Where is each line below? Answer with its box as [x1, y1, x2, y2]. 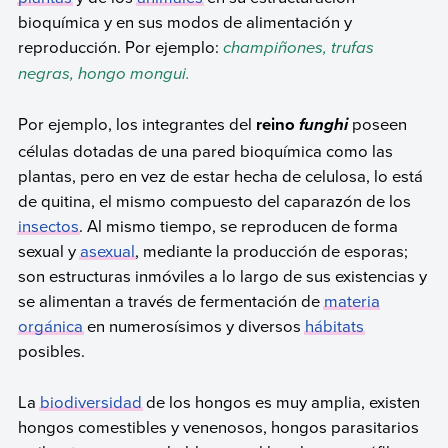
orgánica [17, 314, 83, 338]
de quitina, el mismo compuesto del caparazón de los [17, 189, 411, 213]
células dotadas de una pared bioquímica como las [17, 139, 393, 163]
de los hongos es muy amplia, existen [141, 389, 420, 413]
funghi [298, 115, 352, 136]
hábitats [304, 314, 364, 338]
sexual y [17, 239, 80, 263]
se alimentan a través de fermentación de [17, 289, 324, 313]
